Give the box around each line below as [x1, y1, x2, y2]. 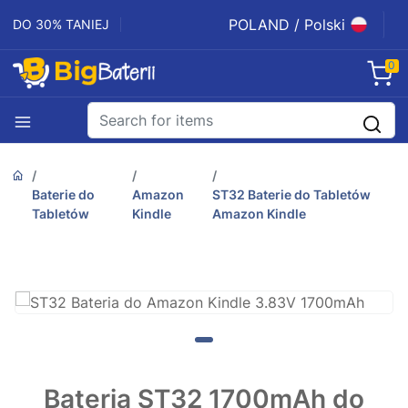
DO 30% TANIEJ [13, 16, 109, 32]
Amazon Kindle [212, 206, 306, 222]
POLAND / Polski [229, 15, 345, 34]
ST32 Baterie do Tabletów [212, 187, 371, 203]
